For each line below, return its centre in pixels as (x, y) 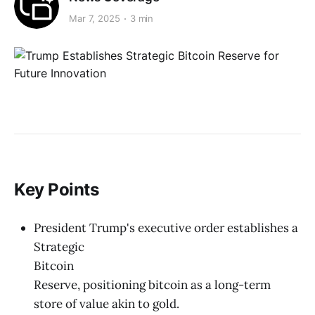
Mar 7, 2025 (95, 19)
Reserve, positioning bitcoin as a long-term (152, 284)
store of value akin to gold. (107, 303)
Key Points (57, 190)
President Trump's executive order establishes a (166, 227)
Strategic (59, 246)
